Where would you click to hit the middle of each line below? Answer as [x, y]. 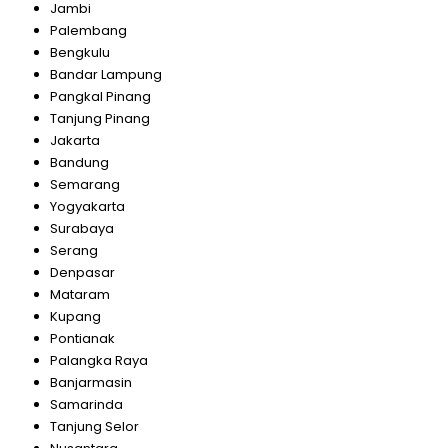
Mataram [79, 294]
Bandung [79, 162]
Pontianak [82, 338]
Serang [73, 250]
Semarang [84, 184]
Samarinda [86, 404]
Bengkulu [79, 52]
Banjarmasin [90, 382]
